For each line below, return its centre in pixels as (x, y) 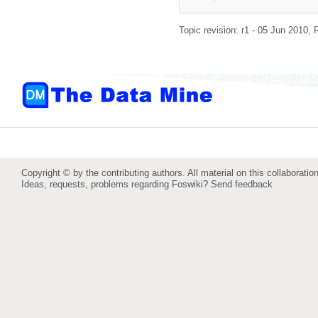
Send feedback (242, 185)
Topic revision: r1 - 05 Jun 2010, (246, 31)
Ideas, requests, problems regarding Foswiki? (116, 185)
